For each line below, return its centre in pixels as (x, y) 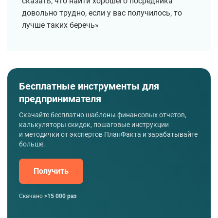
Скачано (31, 196)
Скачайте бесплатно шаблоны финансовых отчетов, (103, 115)
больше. (32, 144)
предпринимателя (60, 99)
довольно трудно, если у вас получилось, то (102, 13)
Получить (51, 171)
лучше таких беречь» (60, 25)
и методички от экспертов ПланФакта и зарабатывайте (108, 135)
